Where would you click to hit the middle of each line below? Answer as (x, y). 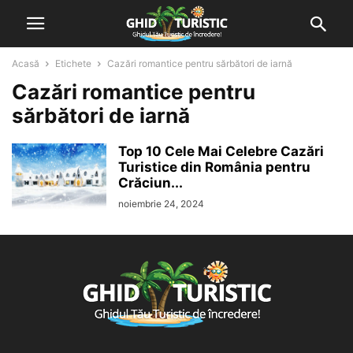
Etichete (73, 63)
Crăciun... (150, 183)
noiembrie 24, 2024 (161, 204)
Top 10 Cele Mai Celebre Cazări (221, 151)
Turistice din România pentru (214, 167)
